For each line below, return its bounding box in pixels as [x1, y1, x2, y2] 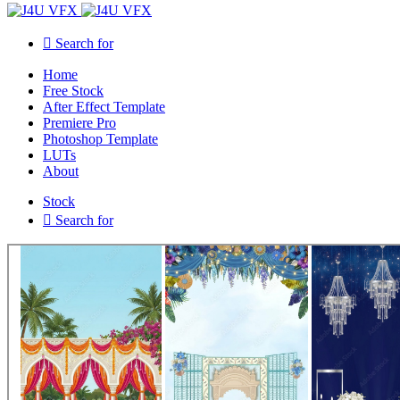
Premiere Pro [43, 114, 116, 130]
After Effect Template [43, 98, 165, 114]
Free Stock [43, 82, 104, 98]
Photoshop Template [43, 130, 158, 146]
